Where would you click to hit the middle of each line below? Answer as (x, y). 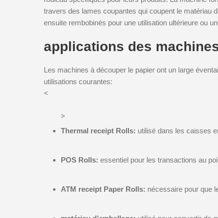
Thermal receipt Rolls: (99, 130)
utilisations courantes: (78, 81)
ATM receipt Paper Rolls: (104, 189)
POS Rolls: (81, 160)
